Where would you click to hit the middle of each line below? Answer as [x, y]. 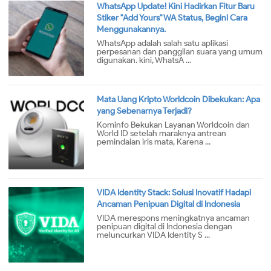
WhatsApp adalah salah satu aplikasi [162, 44]
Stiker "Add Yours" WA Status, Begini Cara [172, 18]
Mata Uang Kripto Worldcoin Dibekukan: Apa [178, 100]
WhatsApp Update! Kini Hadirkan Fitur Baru [176, 7]
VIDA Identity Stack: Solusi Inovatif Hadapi [174, 193]
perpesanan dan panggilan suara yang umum [180, 52]
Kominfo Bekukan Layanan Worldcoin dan [173, 125]
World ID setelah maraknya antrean [162, 134]
